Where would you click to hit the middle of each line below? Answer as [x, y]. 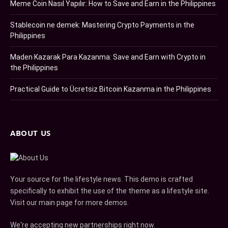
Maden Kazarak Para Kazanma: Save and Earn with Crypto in [108, 57]
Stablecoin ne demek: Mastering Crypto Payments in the [102, 25]
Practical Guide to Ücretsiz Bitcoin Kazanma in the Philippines [111, 89]
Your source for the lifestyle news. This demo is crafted [102, 179]
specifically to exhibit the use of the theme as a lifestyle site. [110, 191]
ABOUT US [31, 133]
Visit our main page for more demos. [69, 203]
